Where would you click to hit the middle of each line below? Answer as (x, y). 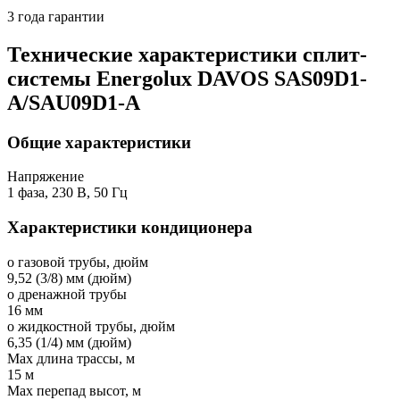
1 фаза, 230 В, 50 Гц (67, 193)
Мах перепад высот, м (74, 390)
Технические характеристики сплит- (187, 54)
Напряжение (46, 177)
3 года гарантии (56, 16)
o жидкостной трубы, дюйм (91, 326)
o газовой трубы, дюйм (78, 262)
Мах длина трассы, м (71, 358)
